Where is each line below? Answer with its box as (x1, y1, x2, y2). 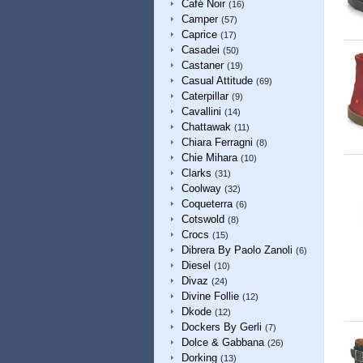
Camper (181, 13, 218, 25)
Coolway (181, 182, 221, 194)
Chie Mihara (181, 152, 237, 164)
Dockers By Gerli (181, 321, 262, 333)
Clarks (181, 167, 211, 179)
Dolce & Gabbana (181, 336, 264, 348)
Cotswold (181, 213, 224, 225)
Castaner (181, 59, 224, 71)
